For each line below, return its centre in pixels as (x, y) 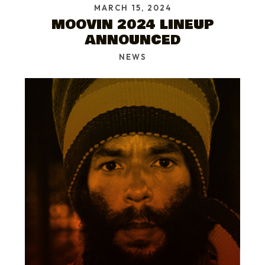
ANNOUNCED (132, 40)
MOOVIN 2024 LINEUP (132, 24)
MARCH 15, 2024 (132, 7)
